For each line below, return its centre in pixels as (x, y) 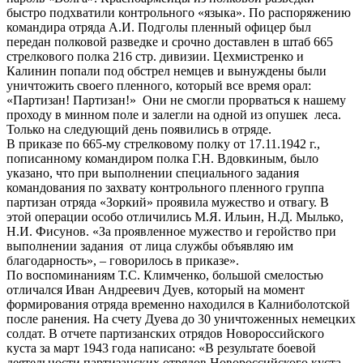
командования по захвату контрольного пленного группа (165, 188)
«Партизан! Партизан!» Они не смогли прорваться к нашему (176, 100)
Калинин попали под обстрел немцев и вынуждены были (167, 71)
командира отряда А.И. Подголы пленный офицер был (159, 28)
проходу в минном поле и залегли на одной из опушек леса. (174, 115)
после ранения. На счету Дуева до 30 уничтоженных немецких (181, 319)
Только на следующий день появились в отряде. (139, 130)
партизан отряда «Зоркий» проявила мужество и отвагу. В (168, 203)
